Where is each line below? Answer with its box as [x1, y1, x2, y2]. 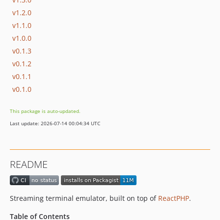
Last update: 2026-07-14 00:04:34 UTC [10, 120, 100, 127]
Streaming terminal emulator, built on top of [10, 193, 158, 203]
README [10, 158, 48, 171]
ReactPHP [158, 193, 189, 203]
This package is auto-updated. [10, 108, 81, 114]
